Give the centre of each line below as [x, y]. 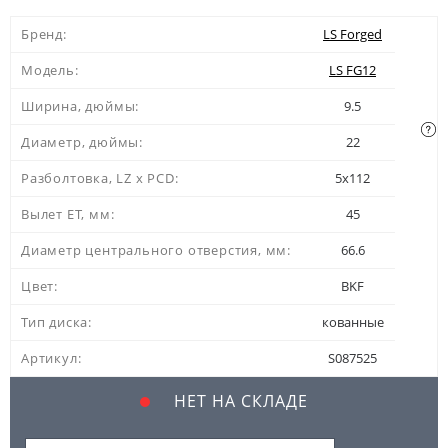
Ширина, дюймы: [80, 106]
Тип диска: [56, 322]
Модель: [50, 70]
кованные [352, 322]
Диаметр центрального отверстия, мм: [156, 250]
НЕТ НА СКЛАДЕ [238, 401]
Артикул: [51, 358]
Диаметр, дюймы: [82, 142]
